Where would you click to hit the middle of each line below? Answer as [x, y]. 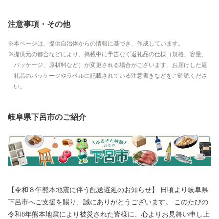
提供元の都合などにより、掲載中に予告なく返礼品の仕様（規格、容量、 [110, 55]
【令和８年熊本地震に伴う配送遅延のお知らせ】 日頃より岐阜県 [108, 190]
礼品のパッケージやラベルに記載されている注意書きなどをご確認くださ [110, 76]
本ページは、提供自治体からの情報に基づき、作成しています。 [99, 44]
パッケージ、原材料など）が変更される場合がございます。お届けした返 [110, 65]
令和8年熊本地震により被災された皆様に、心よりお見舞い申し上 [109, 214]
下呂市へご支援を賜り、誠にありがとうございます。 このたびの [91, 202]
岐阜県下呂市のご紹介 [47, 117]
